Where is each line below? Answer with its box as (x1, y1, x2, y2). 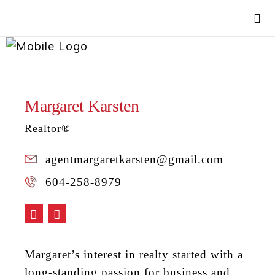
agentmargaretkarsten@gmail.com (45, 153, 223, 166)
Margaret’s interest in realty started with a (25, 248, 243, 261)
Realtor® (25, 122, 71, 134)
